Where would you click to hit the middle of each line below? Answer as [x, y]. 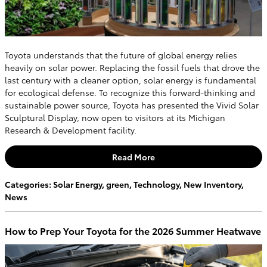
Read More [133, 156]
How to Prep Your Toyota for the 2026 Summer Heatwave [133, 230]
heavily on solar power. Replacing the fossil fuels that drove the [132, 68]
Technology [156, 184]
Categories [27, 184]
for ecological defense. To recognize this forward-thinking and [130, 93]
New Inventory [212, 184]
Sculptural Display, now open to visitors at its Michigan [115, 118]
